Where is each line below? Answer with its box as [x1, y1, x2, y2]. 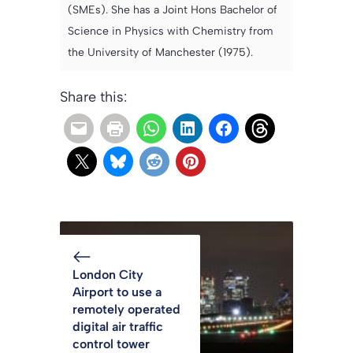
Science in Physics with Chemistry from [68, 24, 273, 38]
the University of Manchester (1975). [68, 45, 253, 59]
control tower [72, 336, 150, 351]
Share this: [60, 87, 127, 106]
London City [72, 266, 143, 282]
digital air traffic [72, 318, 163, 334]
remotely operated [72, 301, 180, 317]
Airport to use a [72, 284, 162, 299]
